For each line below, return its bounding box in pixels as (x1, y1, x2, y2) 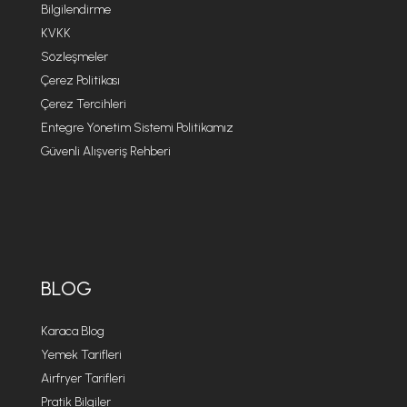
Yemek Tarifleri (40, 347, 122, 362)
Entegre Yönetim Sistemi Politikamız (40, 120, 233, 135)
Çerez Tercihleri (40, 96, 126, 112)
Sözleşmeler (40, 49, 108, 65)
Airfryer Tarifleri (40, 371, 125, 386)
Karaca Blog (40, 323, 104, 339)
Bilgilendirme (40, 2, 111, 17)
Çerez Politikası (40, 73, 120, 88)
